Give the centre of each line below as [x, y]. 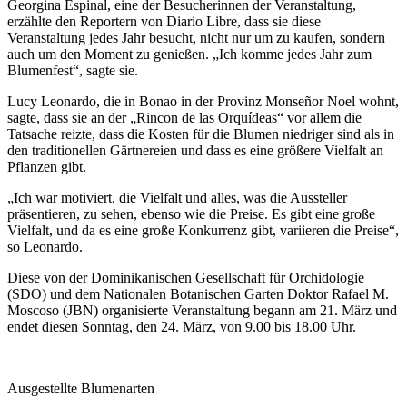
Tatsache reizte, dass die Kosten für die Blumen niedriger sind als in [201, 134]
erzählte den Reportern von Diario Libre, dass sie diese [164, 22]
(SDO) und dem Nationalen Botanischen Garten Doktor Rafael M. [198, 294]
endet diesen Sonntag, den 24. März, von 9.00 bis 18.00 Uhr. [182, 327]
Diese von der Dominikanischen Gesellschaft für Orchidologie [186, 278]
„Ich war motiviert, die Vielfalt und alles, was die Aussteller [177, 198]
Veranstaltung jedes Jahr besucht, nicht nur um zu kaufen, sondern [196, 38]
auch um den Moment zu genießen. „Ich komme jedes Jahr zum [189, 55]
